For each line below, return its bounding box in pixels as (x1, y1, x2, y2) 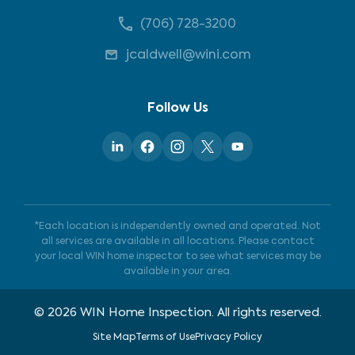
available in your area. (123, 267, 232, 277)
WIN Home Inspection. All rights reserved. (76, 307, 322, 319)
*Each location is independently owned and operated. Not (34, 222, 321, 231)
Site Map (93, 333, 136, 342)
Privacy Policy (195, 333, 262, 342)
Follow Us (147, 102, 208, 115)
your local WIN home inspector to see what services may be (34, 252, 321, 261)
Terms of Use (136, 333, 195, 342)
